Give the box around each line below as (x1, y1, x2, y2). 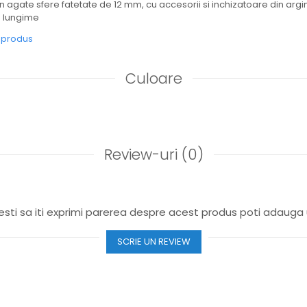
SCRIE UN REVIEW (116, 235, 191, 248)
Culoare (125, 69, 182, 88)
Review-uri (103, 145, 182, 164)
